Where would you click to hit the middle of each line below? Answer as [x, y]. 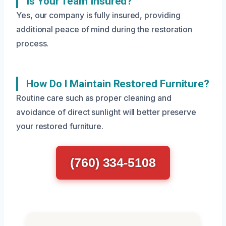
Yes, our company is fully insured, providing [98, 15]
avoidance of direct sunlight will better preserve [106, 112]
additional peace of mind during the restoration [104, 29]
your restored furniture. [60, 126]
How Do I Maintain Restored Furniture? [118, 84]
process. [33, 43]
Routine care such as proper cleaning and [94, 98]
